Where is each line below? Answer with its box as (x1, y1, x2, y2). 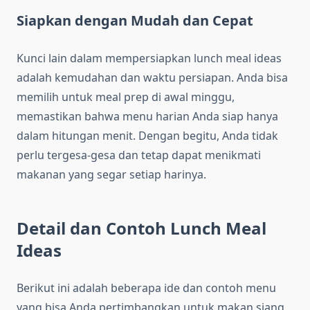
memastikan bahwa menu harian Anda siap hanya (17, 109, 278, 125)
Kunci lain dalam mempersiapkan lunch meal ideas (17, 51, 282, 66)
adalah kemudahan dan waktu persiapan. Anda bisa (17, 70, 288, 86)
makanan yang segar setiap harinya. (17, 167, 206, 183)
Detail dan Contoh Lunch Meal (17, 217, 266, 240)
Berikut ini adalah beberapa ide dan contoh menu (17, 280, 276, 296)
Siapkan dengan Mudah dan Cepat (17, 11, 253, 30)
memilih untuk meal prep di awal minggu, (17, 89, 235, 105)
